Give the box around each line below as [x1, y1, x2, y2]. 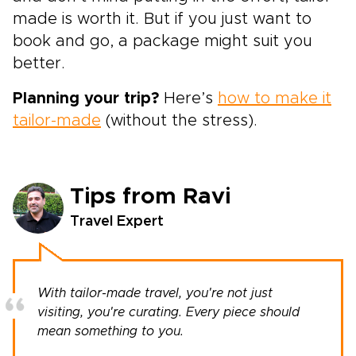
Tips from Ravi [70, 186, 230, 209]
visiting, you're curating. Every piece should [37, 305, 300, 319]
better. [13, 55, 65, 72]
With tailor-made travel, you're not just [37, 286, 273, 300]
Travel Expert [70, 215, 164, 230]
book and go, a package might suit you [13, 33, 312, 49]
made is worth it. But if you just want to [13, 10, 311, 27]
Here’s [159, 90, 218, 106]
